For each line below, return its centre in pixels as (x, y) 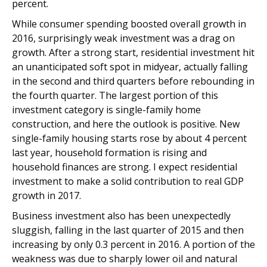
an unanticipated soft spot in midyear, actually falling (130, 67)
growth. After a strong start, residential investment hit (133, 52)
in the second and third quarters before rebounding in (133, 81)
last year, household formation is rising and (109, 153)
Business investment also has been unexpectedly (121, 216)
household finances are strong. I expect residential (125, 167)
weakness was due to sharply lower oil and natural (125, 259)
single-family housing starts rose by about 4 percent (129, 138)
